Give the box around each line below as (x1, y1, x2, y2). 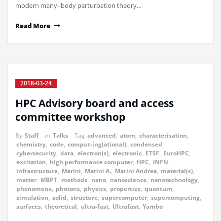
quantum (145, 184, 172, 193)
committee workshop (15, 110, 125, 124)
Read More (15, 21, 50, 30)
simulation (16, 193, 48, 202)
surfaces (16, 202, 41, 211)
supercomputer (102, 193, 147, 202)
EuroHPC (163, 148, 189, 157)
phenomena (16, 184, 52, 193)
